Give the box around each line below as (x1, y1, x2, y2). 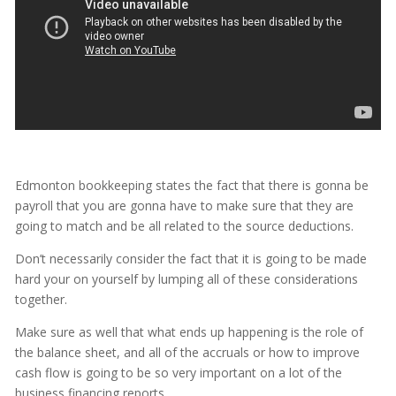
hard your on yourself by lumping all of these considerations (14, 270, 358, 288)
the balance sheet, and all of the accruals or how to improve (14, 344, 360, 362)
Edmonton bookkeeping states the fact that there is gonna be (14, 177, 369, 194)
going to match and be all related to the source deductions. (14, 217, 354, 235)
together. (14, 291, 67, 308)
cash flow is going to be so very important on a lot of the (14, 364, 342, 382)
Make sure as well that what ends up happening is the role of (14, 324, 363, 341)
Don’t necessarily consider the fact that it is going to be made (14, 250, 367, 268)
